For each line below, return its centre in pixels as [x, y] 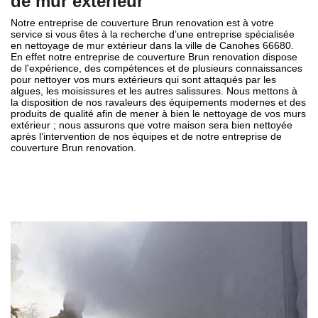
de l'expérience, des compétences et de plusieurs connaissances [157, 68]
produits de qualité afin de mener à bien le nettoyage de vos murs [158, 114]
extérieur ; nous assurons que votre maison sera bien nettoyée [152, 125]
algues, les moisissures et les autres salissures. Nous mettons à [154, 91]
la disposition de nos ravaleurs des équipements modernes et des [158, 103]
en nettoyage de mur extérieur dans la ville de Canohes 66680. [152, 46]
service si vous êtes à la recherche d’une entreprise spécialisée [153, 34]
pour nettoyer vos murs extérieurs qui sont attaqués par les [143, 80]
